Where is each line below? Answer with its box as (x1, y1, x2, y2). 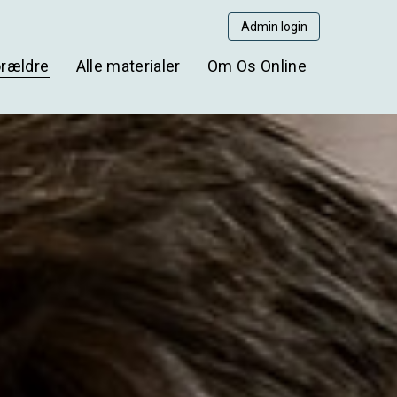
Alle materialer (75, 56, 181, 75)
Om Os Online (206, 56, 307, 75)
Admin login (240, 19, 307, 34)
